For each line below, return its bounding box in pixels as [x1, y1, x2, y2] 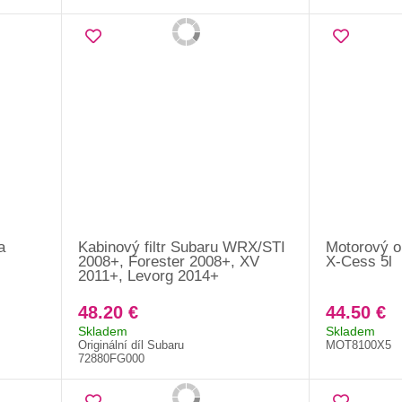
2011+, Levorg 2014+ [77, 267, 219, 284]
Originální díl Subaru [77, 337, 184, 352]
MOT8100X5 [325, 337, 391, 352]
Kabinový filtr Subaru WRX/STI [77, 238, 285, 256]
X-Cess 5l [325, 252, 392, 270]
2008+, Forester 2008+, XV [77, 252, 259, 270]
